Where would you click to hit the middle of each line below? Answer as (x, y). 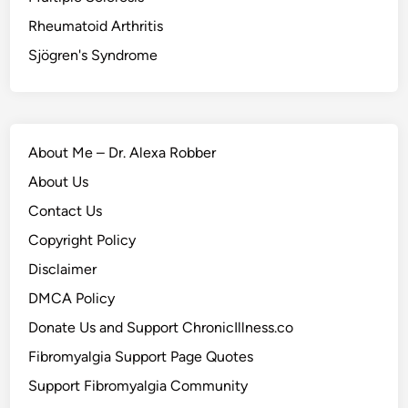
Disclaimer (63, 270)
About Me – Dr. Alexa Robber (122, 153)
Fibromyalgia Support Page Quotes (141, 357)
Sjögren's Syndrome (93, 56)
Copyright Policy (82, 240)
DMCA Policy (72, 299)
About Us (59, 182)
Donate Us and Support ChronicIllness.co (161, 328)
